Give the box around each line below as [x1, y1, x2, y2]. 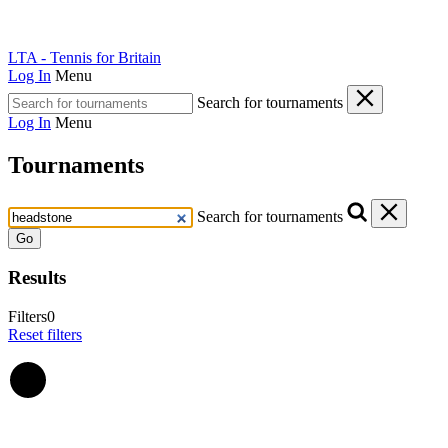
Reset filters [8, 325, 82, 343]
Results [8, 267, 66, 289]
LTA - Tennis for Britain [8, 48, 161, 66]
